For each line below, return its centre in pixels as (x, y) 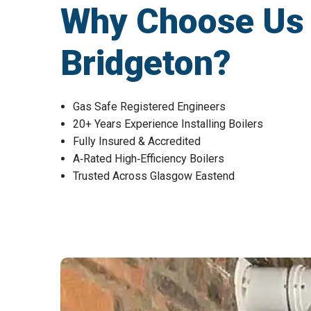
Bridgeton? (146, 63)
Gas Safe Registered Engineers (149, 106)
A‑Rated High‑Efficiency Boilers (149, 158)
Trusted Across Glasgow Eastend (154, 176)
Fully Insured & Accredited (137, 141)
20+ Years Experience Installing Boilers (168, 124)
